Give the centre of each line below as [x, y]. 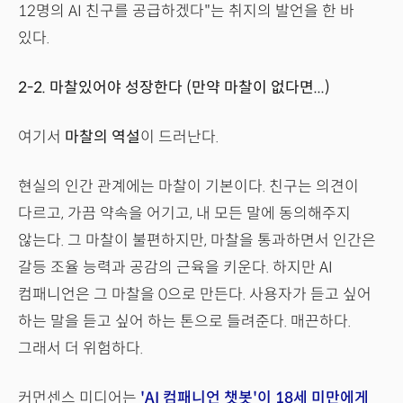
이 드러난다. [179, 138]
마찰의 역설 [103, 138]
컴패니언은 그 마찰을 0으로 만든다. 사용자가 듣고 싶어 [195, 295]
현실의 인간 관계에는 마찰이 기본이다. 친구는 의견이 [188, 187]
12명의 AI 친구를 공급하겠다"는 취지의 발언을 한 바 [186, 12]
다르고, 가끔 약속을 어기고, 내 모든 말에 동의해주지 [184, 214]
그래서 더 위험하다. [81, 349]
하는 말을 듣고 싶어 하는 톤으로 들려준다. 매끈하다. [184, 322]
